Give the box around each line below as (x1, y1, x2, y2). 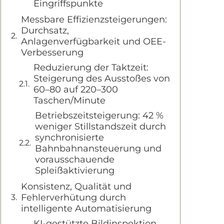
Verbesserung (21, 47, 83, 58)
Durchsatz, (21, 25, 69, 36)
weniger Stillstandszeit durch (35, 121, 166, 132)
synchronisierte (35, 132, 104, 143)
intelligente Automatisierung (21, 203, 151, 214)
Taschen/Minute (33, 95, 105, 106)
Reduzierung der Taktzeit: (33, 62, 148, 73)
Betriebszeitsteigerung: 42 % (35, 110, 163, 121)
